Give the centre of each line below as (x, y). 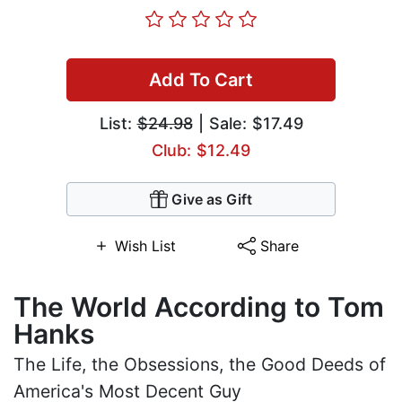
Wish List (145, 246)
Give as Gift (212, 200)
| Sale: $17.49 (248, 124)
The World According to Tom (199, 307)
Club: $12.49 (201, 151)
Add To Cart (201, 80)
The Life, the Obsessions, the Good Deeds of (200, 365)
